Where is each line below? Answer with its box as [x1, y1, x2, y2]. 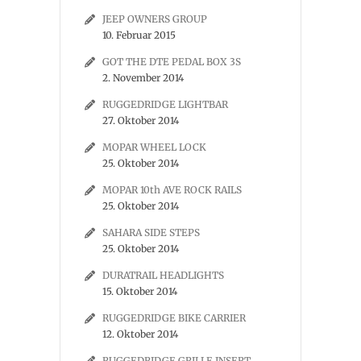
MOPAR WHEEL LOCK [102, 141, 206, 153]
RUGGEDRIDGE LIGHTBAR [102, 98, 228, 110]
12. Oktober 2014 [102, 328, 178, 340]
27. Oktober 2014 [102, 114, 179, 127]
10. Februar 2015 [102, 29, 176, 41]
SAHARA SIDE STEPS [102, 226, 200, 239]
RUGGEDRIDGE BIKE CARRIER [102, 312, 246, 324]
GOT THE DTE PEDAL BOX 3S [102, 56, 241, 68]
